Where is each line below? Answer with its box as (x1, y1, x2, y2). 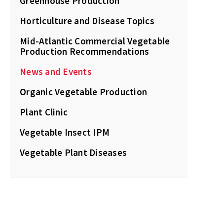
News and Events (20, 66, 92, 77)
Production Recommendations (20, 45, 149, 57)
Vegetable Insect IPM (20, 126, 110, 138)
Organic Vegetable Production (20, 86, 147, 98)
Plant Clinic (20, 106, 68, 118)
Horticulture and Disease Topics (20, 15, 154, 27)
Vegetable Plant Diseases (20, 147, 127, 158)
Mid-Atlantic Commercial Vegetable (20, 35, 170, 47)
